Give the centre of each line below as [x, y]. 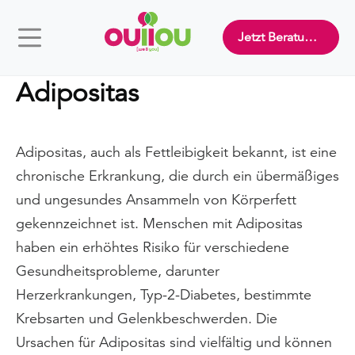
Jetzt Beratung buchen [311, 38]
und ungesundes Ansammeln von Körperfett [156, 199]
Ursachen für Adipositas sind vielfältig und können [174, 342]
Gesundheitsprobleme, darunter [118, 270]
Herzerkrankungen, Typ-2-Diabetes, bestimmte [164, 294]
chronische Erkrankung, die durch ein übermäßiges [177, 175]
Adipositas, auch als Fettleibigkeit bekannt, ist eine [176, 151]
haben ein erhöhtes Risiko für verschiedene [153, 246]
